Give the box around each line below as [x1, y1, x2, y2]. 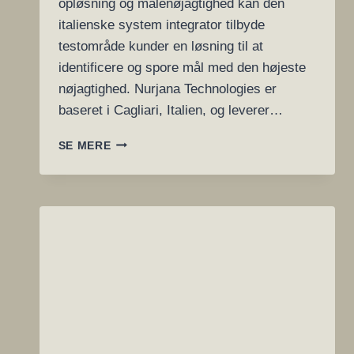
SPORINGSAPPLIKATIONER [110, 301, 269, 314]
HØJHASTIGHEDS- [110, 152, 217, 164]
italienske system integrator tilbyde [58, 17, 265, 32]
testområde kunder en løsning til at [58, 38, 263, 54]
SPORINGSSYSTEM [110, 218, 220, 231]
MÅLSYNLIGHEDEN [110, 251, 221, 264]
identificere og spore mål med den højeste [58, 59, 306, 75]
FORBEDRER [110, 235, 185, 247]
